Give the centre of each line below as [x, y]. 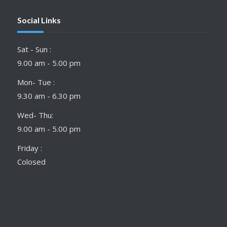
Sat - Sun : [34, 49]
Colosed [31, 162]
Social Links [39, 20]
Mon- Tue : [36, 82]
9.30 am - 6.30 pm [49, 96]
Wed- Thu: [35, 115]
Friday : [29, 148]
